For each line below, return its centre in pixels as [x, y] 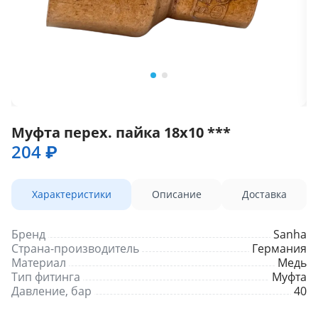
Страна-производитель [75, 248]
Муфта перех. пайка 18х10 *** [121, 132]
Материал [39, 263]
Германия [279, 248]
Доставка [264, 194]
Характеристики [71, 194]
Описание [176, 194]
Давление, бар [51, 291]
